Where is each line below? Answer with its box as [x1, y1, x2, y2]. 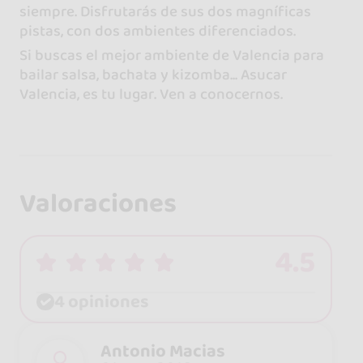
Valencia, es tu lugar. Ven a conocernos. [19, 82, 283, 107]
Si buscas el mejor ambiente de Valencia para [19, 43, 324, 68]
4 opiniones [53, 288, 149, 315]
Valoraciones [19, 182, 177, 225]
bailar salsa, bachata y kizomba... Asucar [19, 62, 287, 88]
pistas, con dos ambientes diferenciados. [19, 19, 296, 44]
